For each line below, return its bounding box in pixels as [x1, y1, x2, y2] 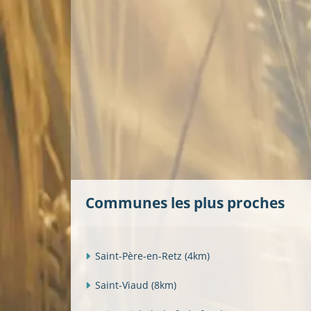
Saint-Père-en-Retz [95, 249, 185, 262]
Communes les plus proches [85, 193, 285, 213]
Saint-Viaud [95, 278, 151, 292]
